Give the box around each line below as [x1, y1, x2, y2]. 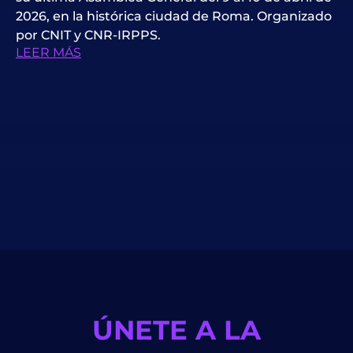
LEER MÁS [16, 45, 81, 61]
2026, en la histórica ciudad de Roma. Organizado [16, 9, 332, 24]
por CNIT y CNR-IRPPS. [16, 28, 161, 43]
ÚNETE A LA [92, 314, 261, 347]
